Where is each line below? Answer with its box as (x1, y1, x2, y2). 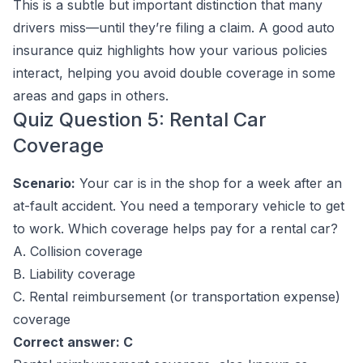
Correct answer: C (13, 334, 133, 350)
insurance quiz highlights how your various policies (13, 42, 327, 58)
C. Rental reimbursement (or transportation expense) (13, 288, 340, 305)
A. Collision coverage (13, 243, 143, 259)
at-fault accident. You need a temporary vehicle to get (13, 198, 344, 214)
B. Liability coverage (13, 266, 135, 282)
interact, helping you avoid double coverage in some (13, 65, 335, 81)
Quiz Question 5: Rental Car (13, 108, 267, 131)
